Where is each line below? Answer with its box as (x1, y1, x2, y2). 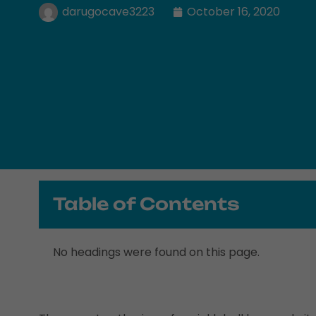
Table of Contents (52, 193, 240, 214)
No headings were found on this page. (52, 244, 260, 260)
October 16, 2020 (186, 4, 280, 20)
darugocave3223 (61, 4, 154, 20)
